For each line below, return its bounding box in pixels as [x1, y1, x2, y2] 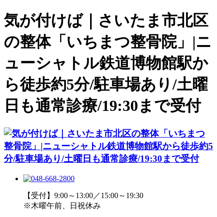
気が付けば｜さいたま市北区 [4, 12, 208, 30]
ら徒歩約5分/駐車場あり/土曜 [4, 76, 208, 93]
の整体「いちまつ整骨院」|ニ [4, 33, 212, 51]
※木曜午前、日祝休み [23, 201, 101, 210]
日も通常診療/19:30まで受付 [4, 97, 201, 115]
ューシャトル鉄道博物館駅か [4, 54, 208, 72]
